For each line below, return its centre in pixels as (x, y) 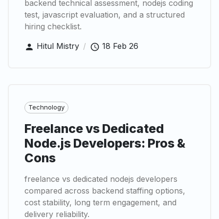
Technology (46, 107)
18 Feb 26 (120, 46)
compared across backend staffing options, (105, 190)
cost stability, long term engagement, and (100, 202)
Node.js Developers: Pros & (105, 143)
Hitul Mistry (58, 46)
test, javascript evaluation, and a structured (105, 15)
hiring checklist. (53, 26)
